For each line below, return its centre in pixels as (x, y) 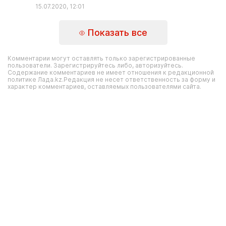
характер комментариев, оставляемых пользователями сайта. (104, 87)
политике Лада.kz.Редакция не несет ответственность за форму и (111, 79)
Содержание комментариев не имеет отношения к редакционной (111, 72)
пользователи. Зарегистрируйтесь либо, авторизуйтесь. (95, 65)
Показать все (116, 32)
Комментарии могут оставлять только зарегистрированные (101, 58)
